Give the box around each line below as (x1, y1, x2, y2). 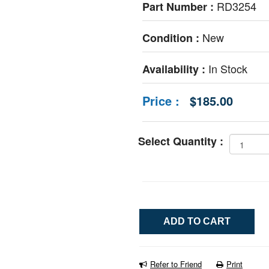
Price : (142, 92, 180, 109)
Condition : (142, 30, 202, 46)
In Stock (208, 61, 247, 76)
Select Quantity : (138, 133, 229, 149)
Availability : (142, 61, 208, 77)
